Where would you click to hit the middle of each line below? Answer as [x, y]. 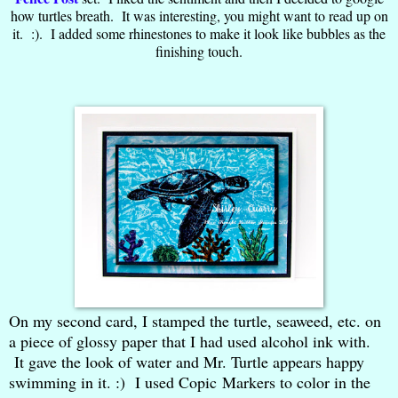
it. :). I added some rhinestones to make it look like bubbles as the [199, 34]
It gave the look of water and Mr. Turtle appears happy [187, 361]
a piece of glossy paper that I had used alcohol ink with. [190, 341]
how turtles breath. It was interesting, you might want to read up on [199, 16]
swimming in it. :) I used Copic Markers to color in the [190, 382]
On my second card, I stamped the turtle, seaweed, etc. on [195, 320]
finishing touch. [199, 52]
